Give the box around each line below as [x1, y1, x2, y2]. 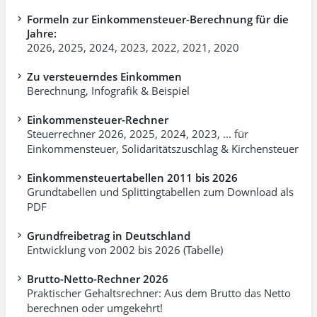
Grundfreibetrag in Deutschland [27, 228, 190, 243]
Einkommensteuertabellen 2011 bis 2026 [27, 170, 238, 185]
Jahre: [27, 25, 57, 40]
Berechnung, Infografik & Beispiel [27, 83, 190, 98]
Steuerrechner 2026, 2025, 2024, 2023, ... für [27, 127, 248, 141]
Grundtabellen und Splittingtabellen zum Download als [27, 185, 294, 199]
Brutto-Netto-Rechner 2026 [27, 271, 168, 286]
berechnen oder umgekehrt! [27, 301, 163, 315]
